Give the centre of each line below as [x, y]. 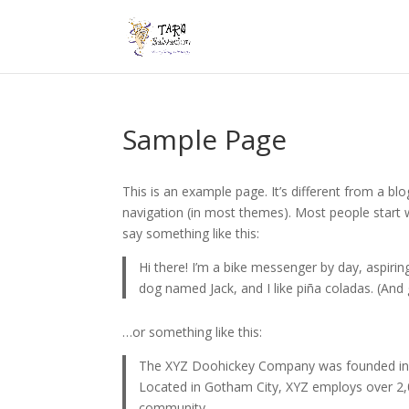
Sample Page [205, 139]
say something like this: [191, 233]
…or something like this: [193, 331]
